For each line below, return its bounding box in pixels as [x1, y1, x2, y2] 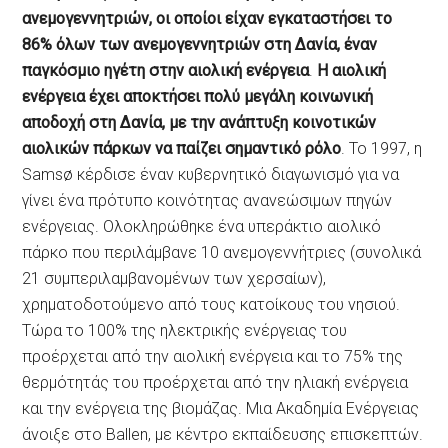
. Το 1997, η [341, 139, 423, 159]
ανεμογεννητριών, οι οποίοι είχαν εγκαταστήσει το [22, 9, 393, 29]
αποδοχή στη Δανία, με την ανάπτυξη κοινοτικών [22, 113, 377, 133]
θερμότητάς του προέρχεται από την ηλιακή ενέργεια [22, 373, 409, 393]
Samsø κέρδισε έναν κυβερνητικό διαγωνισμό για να [22, 165, 400, 185]
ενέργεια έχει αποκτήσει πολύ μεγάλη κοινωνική [22, 87, 374, 107]
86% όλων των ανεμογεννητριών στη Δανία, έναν [22, 35, 378, 55]
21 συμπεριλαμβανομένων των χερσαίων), [22, 269, 327, 289]
